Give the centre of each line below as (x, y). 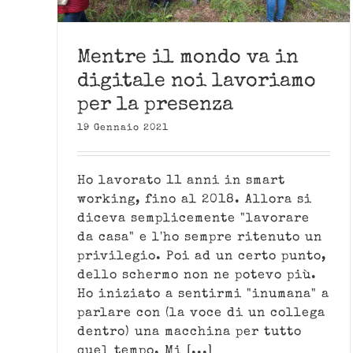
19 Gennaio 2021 (123, 128)
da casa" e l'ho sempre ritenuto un (200, 238)
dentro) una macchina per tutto (190, 332)
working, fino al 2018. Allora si (195, 200)
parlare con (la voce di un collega (201, 313)
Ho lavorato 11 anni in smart (181, 181)
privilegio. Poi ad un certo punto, (202, 256)
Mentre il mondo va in (188, 58)
